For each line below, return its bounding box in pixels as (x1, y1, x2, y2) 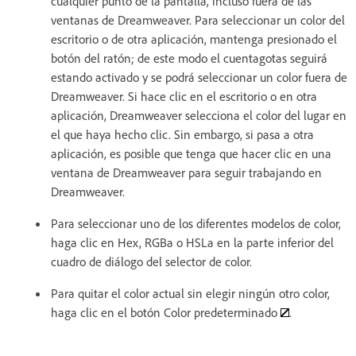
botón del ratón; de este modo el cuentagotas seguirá (51, 49, 327, 66)
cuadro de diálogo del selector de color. (51, 253, 252, 269)
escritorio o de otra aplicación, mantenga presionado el (51, 30, 337, 47)
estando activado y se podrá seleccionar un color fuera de (51, 68, 347, 85)
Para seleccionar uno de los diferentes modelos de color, (51, 215, 341, 231)
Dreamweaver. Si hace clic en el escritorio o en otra (51, 87, 317, 104)
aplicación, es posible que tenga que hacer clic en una (51, 145, 331, 161)
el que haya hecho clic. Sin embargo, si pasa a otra (51, 126, 314, 142)
